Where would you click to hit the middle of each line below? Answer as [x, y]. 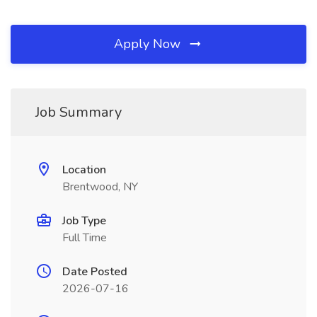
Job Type [84, 221]
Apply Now [149, 44]
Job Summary [79, 112]
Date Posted [95, 272]
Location [84, 170]
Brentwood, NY [100, 187]
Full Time [85, 238]
